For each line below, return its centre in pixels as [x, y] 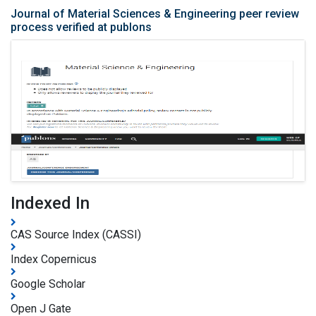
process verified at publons [81, 28]
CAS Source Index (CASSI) [76, 235]
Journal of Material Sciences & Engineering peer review [155, 14]
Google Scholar [48, 284]
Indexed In [50, 203]
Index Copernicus [54, 260]
